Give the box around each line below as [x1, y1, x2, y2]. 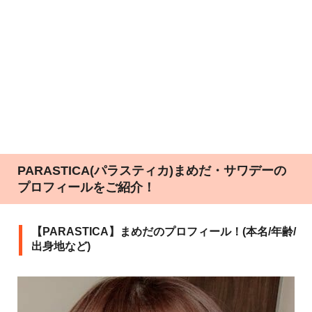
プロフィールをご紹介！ [17, 180, 155, 194]
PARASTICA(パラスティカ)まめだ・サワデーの [17, 164, 286, 178]
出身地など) [31, 240, 91, 252]
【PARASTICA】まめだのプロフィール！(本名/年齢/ [31, 226, 296, 237]
